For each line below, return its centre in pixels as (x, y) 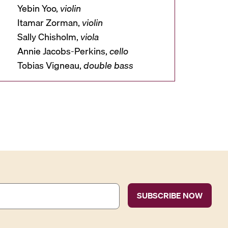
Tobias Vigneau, (50, 66)
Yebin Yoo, (38, 9)
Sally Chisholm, (49, 37)
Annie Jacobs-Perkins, (63, 51)
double (97, 66)
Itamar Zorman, (49, 23)
